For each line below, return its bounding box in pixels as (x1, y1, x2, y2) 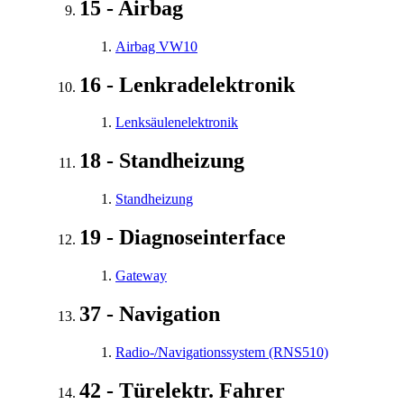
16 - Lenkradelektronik (79, 72, 295, 96)
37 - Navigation (79, 301, 220, 326)
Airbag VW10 (115, 38, 197, 54)
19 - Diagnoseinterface (79, 225, 286, 250)
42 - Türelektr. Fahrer (79, 378, 285, 402)
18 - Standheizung (79, 149, 244, 173)
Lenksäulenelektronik (115, 115, 238, 131)
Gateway (115, 268, 167, 284)
